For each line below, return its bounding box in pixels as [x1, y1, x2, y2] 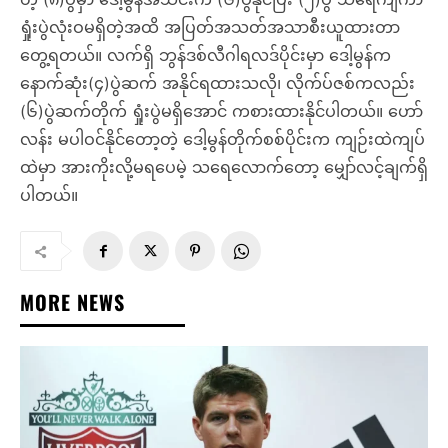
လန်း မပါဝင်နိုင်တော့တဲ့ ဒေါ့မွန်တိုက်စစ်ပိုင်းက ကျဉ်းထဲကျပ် [20, 129, 425, 150]
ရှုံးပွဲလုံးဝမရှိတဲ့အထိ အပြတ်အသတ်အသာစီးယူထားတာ [20, 17, 400, 38]
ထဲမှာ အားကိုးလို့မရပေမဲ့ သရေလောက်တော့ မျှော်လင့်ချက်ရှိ [20, 157, 428, 178]
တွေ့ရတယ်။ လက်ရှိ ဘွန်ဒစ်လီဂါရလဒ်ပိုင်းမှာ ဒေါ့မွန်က [20, 45, 391, 66]
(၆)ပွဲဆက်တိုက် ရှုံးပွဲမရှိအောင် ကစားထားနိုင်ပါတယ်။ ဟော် [20, 101, 423, 122]
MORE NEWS [20, 287, 125, 318]
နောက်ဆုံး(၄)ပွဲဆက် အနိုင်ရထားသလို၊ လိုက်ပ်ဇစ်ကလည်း [20, 73, 415, 94]
